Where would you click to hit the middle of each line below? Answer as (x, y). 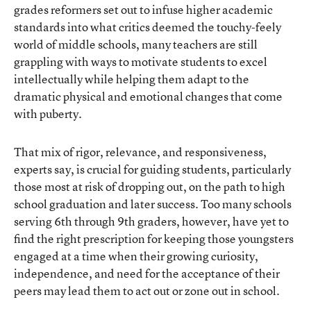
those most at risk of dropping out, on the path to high (150, 186)
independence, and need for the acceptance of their (147, 273)
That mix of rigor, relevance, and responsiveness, (140, 151)
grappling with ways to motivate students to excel (141, 61)
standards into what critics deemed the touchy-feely (148, 26)
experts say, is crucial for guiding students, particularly (152, 169)
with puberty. (48, 113)
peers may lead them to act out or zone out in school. (147, 290)
